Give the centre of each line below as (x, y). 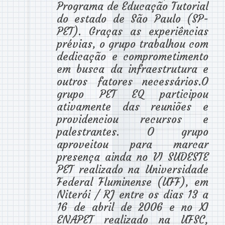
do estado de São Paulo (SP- (133, 19)
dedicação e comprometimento (133, 56)
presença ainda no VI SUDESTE (133, 157)
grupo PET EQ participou (133, 94)
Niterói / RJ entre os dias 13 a (133, 194)
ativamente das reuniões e (133, 106)
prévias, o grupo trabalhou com (133, 44)
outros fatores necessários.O (133, 81)
